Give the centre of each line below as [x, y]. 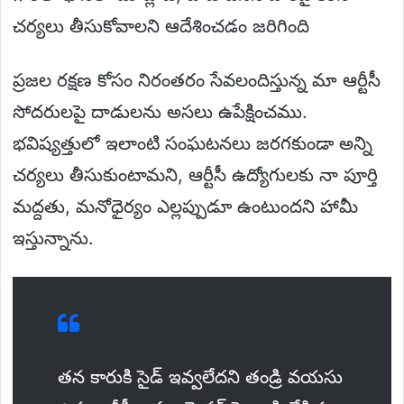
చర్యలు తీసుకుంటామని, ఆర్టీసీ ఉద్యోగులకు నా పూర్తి [195, 174]
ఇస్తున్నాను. [53, 238]
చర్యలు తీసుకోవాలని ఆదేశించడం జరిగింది [161, 26]
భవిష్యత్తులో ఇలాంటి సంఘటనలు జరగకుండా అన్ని [193, 143]
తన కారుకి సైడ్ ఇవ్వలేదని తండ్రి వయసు [200, 376]
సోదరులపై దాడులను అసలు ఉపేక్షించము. [160, 111]
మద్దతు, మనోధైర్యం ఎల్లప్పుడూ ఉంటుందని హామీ [185, 206]
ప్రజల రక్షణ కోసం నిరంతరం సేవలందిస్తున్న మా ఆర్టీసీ [197, 80]
